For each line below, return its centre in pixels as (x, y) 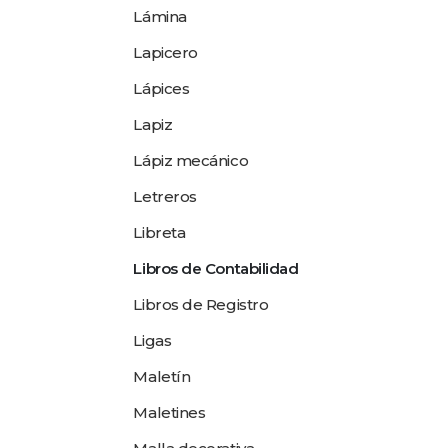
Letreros (165, 196)
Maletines (169, 412)
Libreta (159, 232)
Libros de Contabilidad (216, 268)
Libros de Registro (201, 304)
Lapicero (165, 52)
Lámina (160, 16)
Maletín (162, 376)
